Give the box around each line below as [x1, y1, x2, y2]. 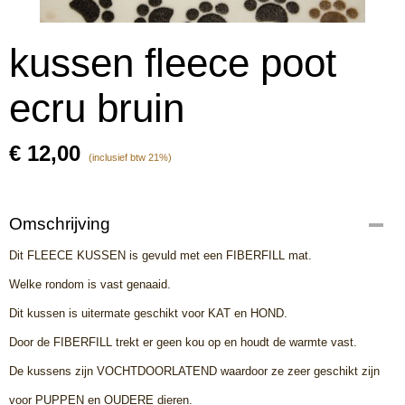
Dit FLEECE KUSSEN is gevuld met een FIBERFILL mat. [9, 249, 312, 262]
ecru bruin [9, 86, 184, 130]
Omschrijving [9, 214, 110, 233]
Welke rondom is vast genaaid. [9, 278, 171, 291]
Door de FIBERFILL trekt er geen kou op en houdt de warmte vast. [9, 335, 357, 349]
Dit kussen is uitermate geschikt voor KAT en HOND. [9, 306, 287, 320]
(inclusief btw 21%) [89, 152, 172, 163]
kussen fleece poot [9, 41, 336, 85]
